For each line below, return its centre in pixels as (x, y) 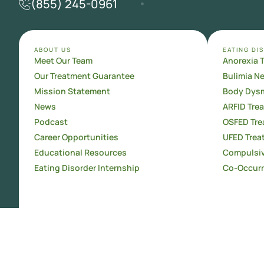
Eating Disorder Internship (87, 168)
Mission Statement (72, 91)
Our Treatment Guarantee (84, 76)
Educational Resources (80, 153)
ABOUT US (52, 50)
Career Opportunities (76, 137)
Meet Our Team (63, 61)
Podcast (51, 122)
